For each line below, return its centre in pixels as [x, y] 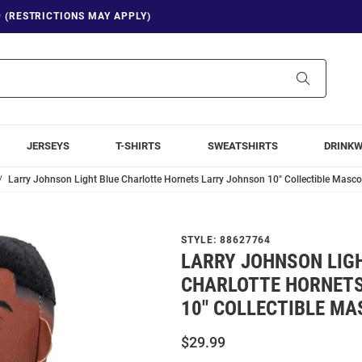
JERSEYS [48, 145]
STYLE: [200, 240]
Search [326, 78]
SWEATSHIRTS [242, 145]
